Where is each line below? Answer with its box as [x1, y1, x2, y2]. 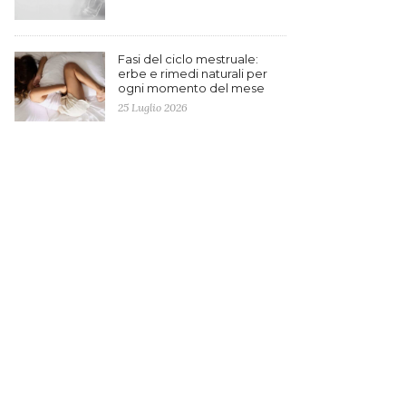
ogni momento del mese [118, 80, 265, 95]
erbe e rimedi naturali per [118, 65, 267, 81]
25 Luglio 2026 [118, 100, 188, 114]
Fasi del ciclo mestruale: [118, 51, 258, 66]
